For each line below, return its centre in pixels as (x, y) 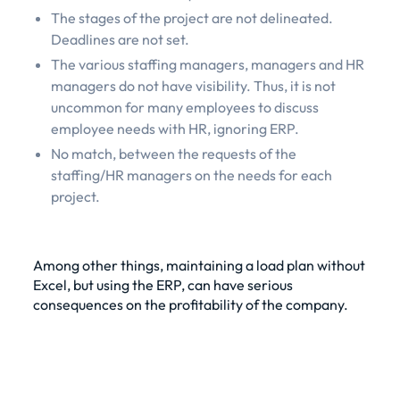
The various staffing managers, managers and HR (207, 64)
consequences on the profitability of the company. (190, 304)
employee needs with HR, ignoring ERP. (175, 128)
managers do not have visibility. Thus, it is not (193, 85)
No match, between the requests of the (173, 153)
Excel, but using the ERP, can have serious (162, 284)
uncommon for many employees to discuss (184, 107)
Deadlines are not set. (120, 39)
